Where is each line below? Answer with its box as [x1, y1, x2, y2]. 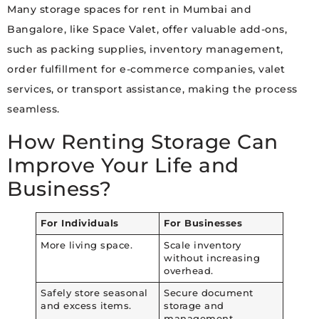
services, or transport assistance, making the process [7, 83, 298, 96]
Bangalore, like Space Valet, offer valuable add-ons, [7, 23, 287, 36]
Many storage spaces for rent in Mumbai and [7, 3, 251, 16]
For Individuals [41, 218, 119, 229]
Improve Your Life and [7, 153, 239, 178]
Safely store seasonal [41, 288, 148, 299]
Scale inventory [164, 240, 241, 251]
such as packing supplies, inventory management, [7, 43, 283, 56]
